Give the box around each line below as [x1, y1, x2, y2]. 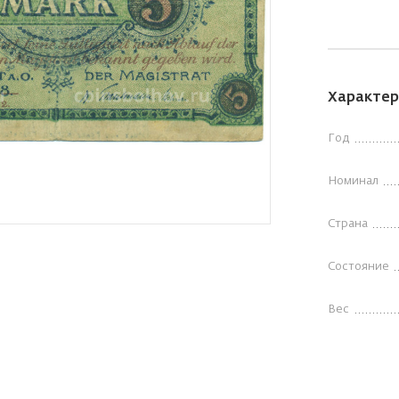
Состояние [328, 260, 389, 273]
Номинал [328, 175, 379, 187]
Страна [328, 217, 368, 230]
